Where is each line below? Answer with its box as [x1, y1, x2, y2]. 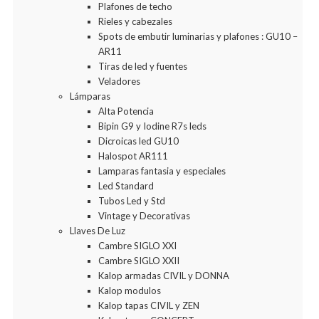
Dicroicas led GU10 [98, 135, 179, 147]
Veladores [98, 75, 140, 87]
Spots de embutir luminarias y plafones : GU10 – [98, 31, 298, 42]
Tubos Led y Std [98, 195, 165, 206]
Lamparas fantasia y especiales [98, 165, 226, 177]
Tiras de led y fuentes [98, 61, 187, 72]
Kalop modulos [98, 285, 161, 296]
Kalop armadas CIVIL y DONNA [98, 270, 229, 281]
